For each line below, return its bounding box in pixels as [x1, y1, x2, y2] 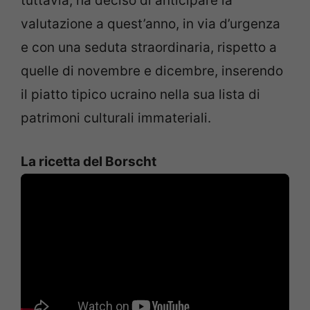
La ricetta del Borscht [21, 153, 156, 170]
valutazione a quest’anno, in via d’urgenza [21, 16, 280, 33]
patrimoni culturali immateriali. [21, 110, 211, 127]
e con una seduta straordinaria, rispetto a [21, 39, 277, 56]
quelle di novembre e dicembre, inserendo [21, 63, 283, 80]
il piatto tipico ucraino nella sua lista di [21, 86, 260, 103]
